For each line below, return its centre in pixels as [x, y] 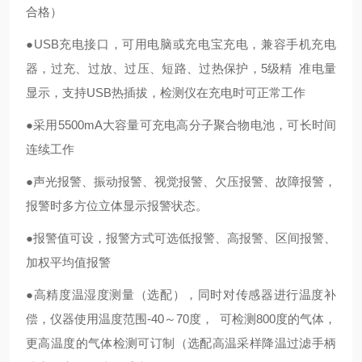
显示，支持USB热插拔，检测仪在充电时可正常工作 [166, 93]
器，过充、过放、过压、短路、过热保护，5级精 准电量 [181, 68]
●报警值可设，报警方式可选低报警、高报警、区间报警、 [181, 238]
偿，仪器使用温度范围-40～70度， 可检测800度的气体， [181, 319]
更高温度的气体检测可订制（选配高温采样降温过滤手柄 [181, 343]
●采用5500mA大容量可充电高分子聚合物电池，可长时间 [181, 125]
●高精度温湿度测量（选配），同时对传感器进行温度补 [181, 295]
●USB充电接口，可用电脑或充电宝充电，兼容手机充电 [181, 44]
